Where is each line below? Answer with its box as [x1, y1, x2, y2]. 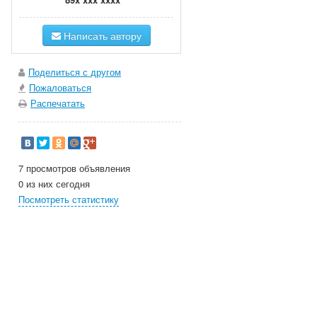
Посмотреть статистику [18, 192, 119, 206]
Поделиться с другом [28, 65, 121, 79]
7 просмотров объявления [18, 161, 130, 175]
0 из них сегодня [18, 176, 90, 190]
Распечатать [30, 96, 85, 110]
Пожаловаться [29, 81, 91, 94]
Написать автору [60, 28, 142, 42]
